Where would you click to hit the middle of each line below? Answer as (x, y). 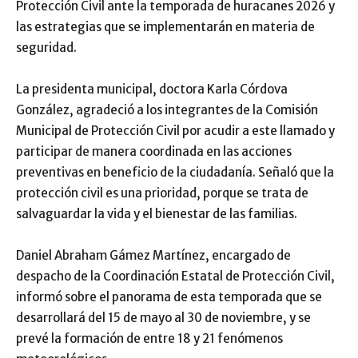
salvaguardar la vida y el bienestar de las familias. (157, 214)
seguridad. (46, 48)
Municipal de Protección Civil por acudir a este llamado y (175, 131)
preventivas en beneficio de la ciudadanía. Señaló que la (175, 173)
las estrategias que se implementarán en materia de (165, 27)
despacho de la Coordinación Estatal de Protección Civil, (175, 276)
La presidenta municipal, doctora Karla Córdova (152, 89)
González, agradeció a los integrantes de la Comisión (167, 110)
